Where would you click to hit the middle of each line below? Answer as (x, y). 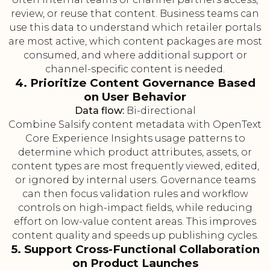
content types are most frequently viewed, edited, (135, 166)
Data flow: (99, 111)
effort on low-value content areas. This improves (135, 222)
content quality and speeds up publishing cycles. (135, 236)
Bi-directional (160, 111)
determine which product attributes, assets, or (135, 152)
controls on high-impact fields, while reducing (135, 208)
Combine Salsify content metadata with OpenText (135, 125)
